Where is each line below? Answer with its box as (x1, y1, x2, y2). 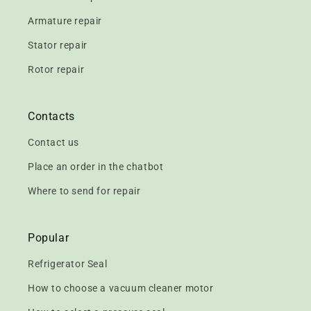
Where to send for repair (28, 185, 141, 196)
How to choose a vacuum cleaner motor (28, 283, 214, 294)
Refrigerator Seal (28, 258, 108, 269)
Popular (28, 231, 69, 244)
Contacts (28, 110, 75, 123)
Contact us (28, 137, 79, 148)
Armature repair (28, 15, 102, 26)
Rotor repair (28, 64, 85, 75)
